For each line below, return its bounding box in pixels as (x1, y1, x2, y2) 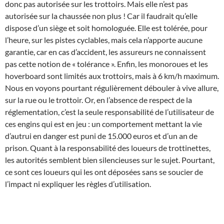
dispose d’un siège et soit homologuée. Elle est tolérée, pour (5, 23, 207, 33)
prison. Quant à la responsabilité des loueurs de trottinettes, (5, 143, 210, 153)
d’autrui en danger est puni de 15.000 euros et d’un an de (5, 131, 197, 141)
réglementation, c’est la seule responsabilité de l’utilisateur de (5, 107, 214, 117)
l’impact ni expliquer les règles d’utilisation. (5, 179, 151, 189)
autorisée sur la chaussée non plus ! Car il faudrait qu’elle (5, 11, 197, 21)
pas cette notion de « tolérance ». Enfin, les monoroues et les (5, 59, 208, 69)
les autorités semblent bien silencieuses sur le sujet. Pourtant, (5, 155, 214, 165)
